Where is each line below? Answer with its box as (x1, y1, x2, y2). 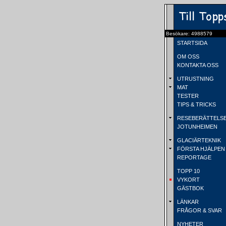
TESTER (176, 93, 199, 99)
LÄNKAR (176, 199, 199, 205)
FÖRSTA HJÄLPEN (176, 146, 225, 152)
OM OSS (176, 53, 199, 60)
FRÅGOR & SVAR (176, 207, 222, 213)
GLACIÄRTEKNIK (176, 137, 221, 143)
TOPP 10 (176, 168, 200, 174)
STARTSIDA (176, 40, 207, 46)
